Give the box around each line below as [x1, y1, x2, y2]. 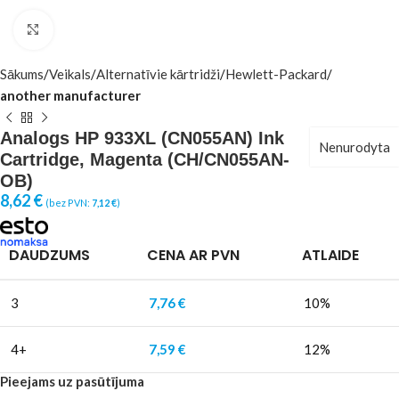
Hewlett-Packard [225, 66, 327, 82]
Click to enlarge [53, 22, 145, 37]
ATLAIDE [302, 245, 359, 265]
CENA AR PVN [147, 245, 240, 265]
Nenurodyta [319, 139, 390, 155]
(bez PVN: [45, 197, 92, 208]
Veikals [49, 66, 91, 82]
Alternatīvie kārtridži [96, 66, 220, 82]
